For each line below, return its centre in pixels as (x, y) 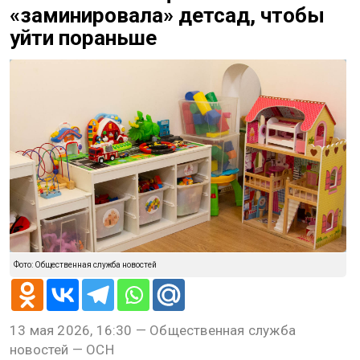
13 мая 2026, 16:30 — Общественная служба (153, 331)
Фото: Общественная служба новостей (85, 265)
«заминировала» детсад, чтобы (167, 16)
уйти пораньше (83, 38)
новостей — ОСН (62, 350)
